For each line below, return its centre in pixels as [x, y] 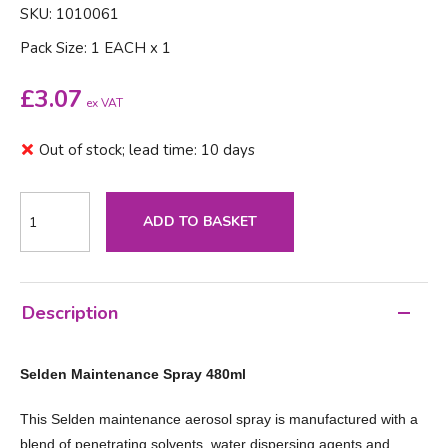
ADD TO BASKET [200, 222]
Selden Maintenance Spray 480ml [133, 374]
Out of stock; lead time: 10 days [147, 150]
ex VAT [104, 103]
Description [70, 313]
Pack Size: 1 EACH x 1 [95, 48]
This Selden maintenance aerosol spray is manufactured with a [219, 419]
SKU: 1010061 [69, 14]
